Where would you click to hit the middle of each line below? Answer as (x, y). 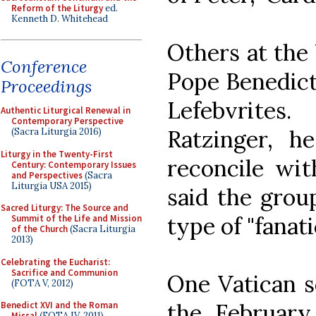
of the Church (39, 229)
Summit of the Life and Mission (77, 218)
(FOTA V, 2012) (42, 283)
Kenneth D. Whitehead (60, 18)
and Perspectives (47, 175)
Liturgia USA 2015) (51, 186)
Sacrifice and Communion (65, 272)
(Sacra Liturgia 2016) (56, 132)
